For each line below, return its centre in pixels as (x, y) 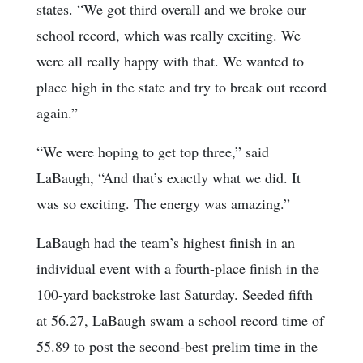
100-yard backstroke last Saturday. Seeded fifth (175, 295)
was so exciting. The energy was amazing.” (163, 204)
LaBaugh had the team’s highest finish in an (166, 243)
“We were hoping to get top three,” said (153, 152)
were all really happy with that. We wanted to (170, 61)
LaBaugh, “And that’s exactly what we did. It (169, 178)
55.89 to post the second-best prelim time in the (177, 346)
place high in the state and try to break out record (181, 87)
